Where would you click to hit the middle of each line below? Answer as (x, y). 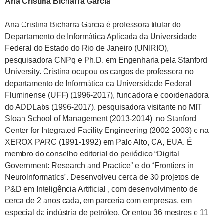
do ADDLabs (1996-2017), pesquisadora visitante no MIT (103, 107)
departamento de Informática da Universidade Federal (98, 83)
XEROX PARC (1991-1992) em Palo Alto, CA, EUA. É (99, 142)
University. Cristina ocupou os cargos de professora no (99, 71)
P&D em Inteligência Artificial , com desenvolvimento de (101, 189)
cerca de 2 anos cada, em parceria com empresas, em (98, 200)
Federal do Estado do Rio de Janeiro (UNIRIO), (87, 48)
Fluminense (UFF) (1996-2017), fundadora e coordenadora (107, 95)
